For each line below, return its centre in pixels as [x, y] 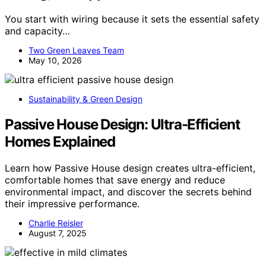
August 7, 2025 [58, 233]
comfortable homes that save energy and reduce [115, 180]
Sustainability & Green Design [85, 99]
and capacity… [37, 31]
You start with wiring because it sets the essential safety [132, 19]
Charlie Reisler [56, 223]
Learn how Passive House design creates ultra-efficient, [130, 168]
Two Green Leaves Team [76, 50]
